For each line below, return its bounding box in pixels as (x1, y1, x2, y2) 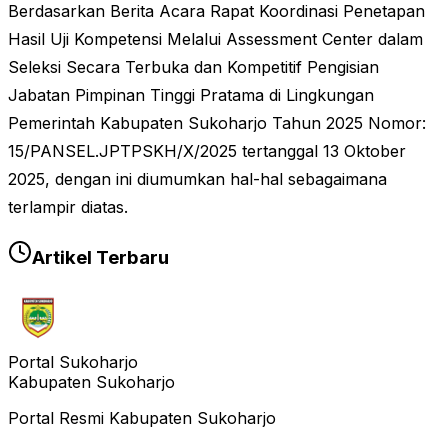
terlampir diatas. (8, 197, 128, 218)
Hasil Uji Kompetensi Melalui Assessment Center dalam (8, 29, 423, 50)
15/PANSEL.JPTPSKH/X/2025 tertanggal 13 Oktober (8, 141, 406, 162)
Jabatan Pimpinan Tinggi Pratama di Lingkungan (8, 85, 374, 106)
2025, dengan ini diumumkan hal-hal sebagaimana (8, 169, 387, 190)
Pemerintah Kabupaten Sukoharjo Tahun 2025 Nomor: (8, 113, 426, 134)
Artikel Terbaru (32, 246, 169, 270)
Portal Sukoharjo (8, 351, 138, 372)
